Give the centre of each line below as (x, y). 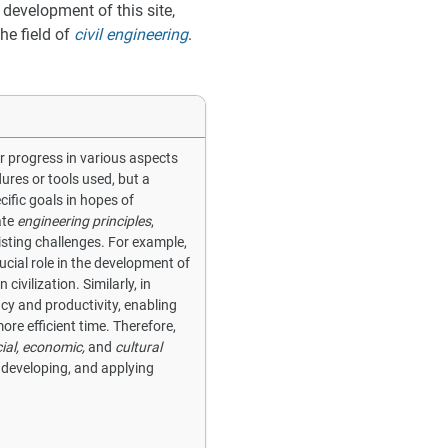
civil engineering (131, 35)
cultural (138, 347)
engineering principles (84, 221)
